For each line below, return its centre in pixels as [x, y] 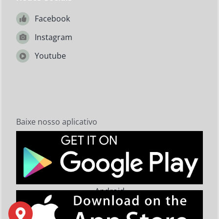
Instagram [54, 37]
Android [109, 191]
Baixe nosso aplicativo [57, 121]
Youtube [51, 56]
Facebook [53, 18]
